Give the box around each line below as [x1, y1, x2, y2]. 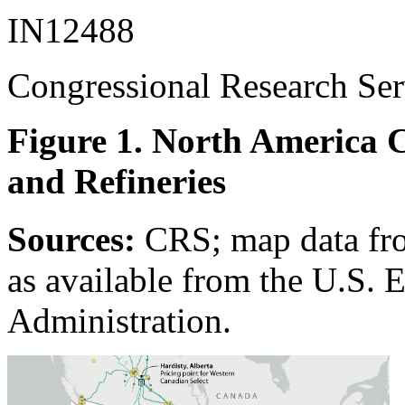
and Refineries [7, 162, 226, 202]
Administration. [7, 300, 231, 340]
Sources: [7, 219, 145, 259]
